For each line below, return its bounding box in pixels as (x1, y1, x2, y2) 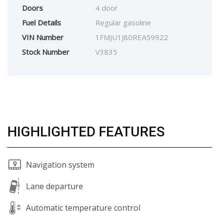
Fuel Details (22, 18, 61, 28)
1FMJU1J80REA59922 (95, 32, 168, 43)
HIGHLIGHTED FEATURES (7, 124, 165, 140)
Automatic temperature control (26, 202, 140, 213)
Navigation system (26, 159, 94, 170)
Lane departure (26, 180, 83, 192)
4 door (95, 3, 118, 13)
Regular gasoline (95, 18, 151, 28)
